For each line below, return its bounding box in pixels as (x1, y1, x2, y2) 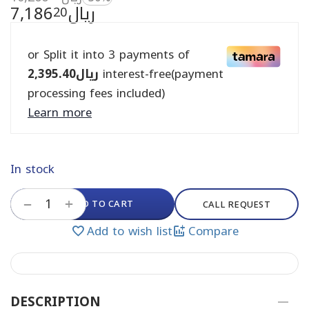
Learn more (28, 101, 92, 123)
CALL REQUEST (202, 195, 270, 213)
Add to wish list (86, 220, 172, 243)
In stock (10, 158, 54, 181)
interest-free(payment (99, 63, 223, 85)
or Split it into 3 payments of (28, 43, 190, 66)
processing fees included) (28, 82, 165, 104)
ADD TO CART (68, 195, 133, 213)
